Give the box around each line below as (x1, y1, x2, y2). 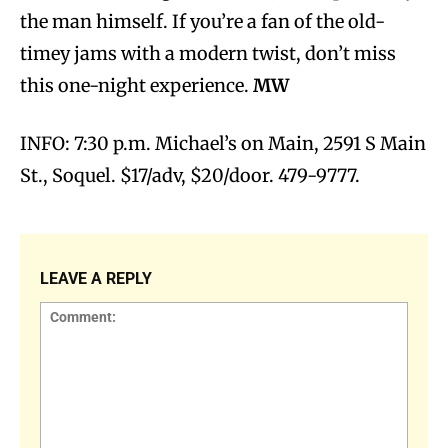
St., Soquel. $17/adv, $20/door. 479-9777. (20, 163, 360, 187)
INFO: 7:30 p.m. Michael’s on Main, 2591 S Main (20, 131, 426, 155)
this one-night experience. (20, 73, 253, 97)
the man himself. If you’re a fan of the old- (20, 9, 385, 33)
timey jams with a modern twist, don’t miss (20, 41, 396, 65)
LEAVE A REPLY (40, 268, 152, 288)
